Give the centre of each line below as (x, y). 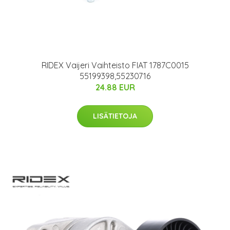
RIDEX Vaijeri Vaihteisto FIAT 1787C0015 (115, 65)
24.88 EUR (115, 87)
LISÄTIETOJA (115, 116)
